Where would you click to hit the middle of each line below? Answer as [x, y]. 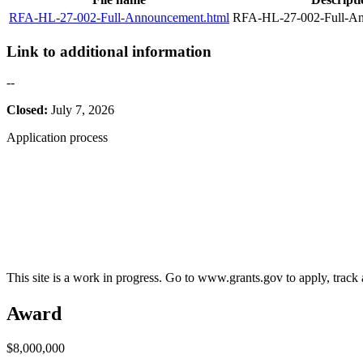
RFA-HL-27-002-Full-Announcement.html [119, 17]
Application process [57, 138]
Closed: [29, 110]
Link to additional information [109, 51]
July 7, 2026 [83, 110]
